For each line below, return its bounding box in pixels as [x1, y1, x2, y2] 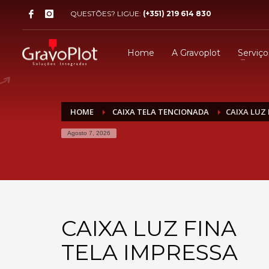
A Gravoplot [171, 47, 220, 58]
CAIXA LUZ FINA [61, 215, 237, 241]
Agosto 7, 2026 [67, 130, 110, 136]
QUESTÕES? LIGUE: [70, 9, 143, 18]
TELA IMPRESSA [61, 239, 238, 265]
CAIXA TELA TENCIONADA [110, 106, 209, 117]
